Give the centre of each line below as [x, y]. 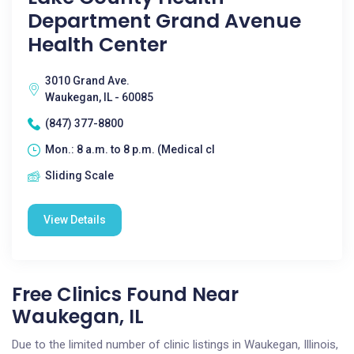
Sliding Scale [79, 175]
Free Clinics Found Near [125, 294]
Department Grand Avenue [164, 21]
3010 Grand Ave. [87, 81]
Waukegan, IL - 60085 [99, 97]
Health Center [98, 45]
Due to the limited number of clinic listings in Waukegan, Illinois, [175, 345]
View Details [75, 220]
